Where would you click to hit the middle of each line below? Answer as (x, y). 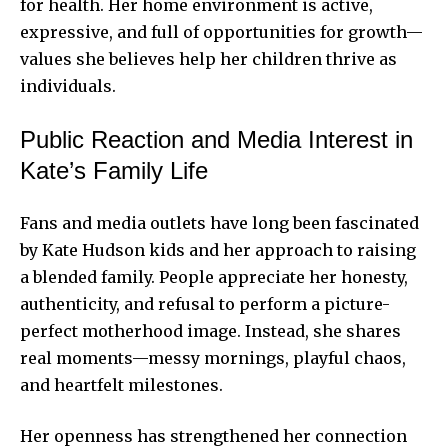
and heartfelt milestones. (121, 384)
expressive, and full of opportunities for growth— (221, 31)
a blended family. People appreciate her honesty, (214, 276)
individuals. (68, 85)
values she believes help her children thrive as (208, 58)
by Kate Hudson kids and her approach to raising (218, 249)
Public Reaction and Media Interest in (216, 139)
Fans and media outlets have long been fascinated (219, 222)
